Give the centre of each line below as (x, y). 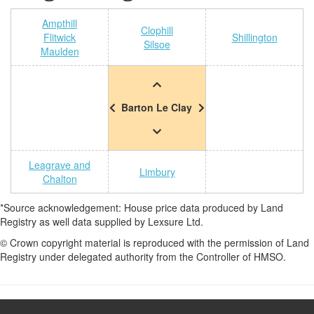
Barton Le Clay (157, 107)
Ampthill (60, 23)
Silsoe (157, 44)
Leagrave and (60, 165)
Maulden (60, 51)
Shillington (254, 37)
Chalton (60, 179)
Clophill (157, 30)
